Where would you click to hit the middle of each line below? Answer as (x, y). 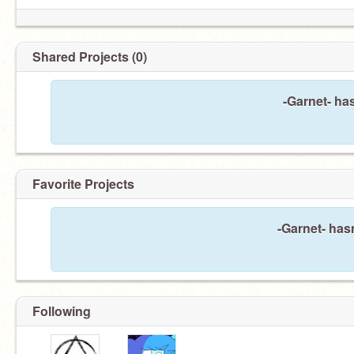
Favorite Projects (83, 184)
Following (62, 311)
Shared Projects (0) (90, 56)
